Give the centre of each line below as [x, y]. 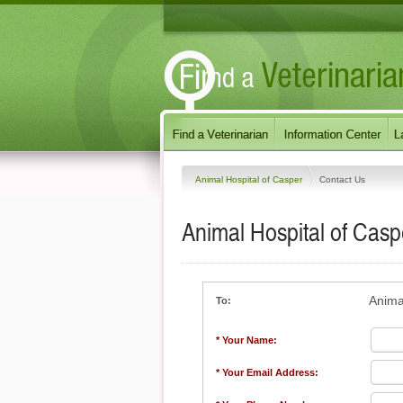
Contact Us [342, 179]
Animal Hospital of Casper [250, 179]
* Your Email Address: [267, 372]
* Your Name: [246, 340]
